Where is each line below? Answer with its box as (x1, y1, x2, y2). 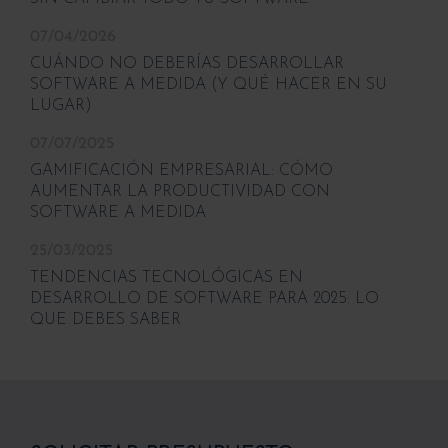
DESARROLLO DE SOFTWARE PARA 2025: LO (30, 290, 379, 307)
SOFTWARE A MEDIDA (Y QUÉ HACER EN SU (30, 76, 387, 93)
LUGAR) (30, 97, 92, 114)
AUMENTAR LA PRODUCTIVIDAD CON (30, 183, 330, 200)
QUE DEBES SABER (30, 311, 181, 328)
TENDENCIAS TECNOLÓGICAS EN (30, 269, 303, 286)
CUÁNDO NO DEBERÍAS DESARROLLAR (30, 55, 344, 72)
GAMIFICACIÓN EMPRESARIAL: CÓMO (30, 162, 333, 179)
